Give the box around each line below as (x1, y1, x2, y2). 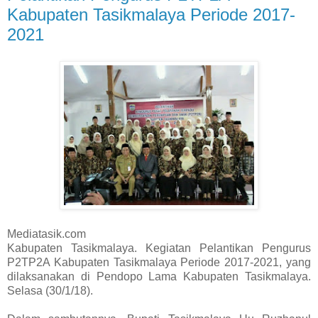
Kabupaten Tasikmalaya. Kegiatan (7, 242, 199, 255)
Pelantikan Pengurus (199, 242, 311, 255)
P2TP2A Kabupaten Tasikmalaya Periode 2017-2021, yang (7, 256, 311, 269)
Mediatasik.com (7, 228, 86, 241)
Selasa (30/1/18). (7, 285, 93, 297)
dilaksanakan (7, 270, 81, 283)
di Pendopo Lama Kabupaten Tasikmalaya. (80, 270, 312, 283)
